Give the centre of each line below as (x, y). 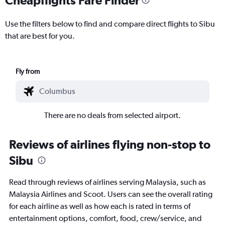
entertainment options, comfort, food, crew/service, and (105, 218)
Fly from (28, 71)
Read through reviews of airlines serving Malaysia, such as (107, 182)
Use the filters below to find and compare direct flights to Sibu (110, 24)
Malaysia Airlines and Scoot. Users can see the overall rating (111, 194)
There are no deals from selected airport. (113, 115)
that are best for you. (40, 36)
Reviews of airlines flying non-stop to (110, 144)
